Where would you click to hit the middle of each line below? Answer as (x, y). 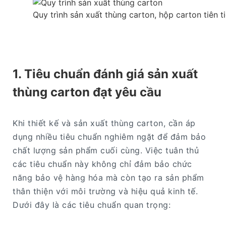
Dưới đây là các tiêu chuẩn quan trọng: (92, 205)
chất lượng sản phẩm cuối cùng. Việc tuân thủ (106, 150)
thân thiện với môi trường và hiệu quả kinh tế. (105, 191)
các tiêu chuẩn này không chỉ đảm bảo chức (102, 164)
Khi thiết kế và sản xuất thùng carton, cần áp (104, 123)
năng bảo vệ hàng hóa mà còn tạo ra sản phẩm (108, 177)
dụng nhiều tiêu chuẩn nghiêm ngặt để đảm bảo (109, 136)
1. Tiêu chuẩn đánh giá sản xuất (105, 74)
